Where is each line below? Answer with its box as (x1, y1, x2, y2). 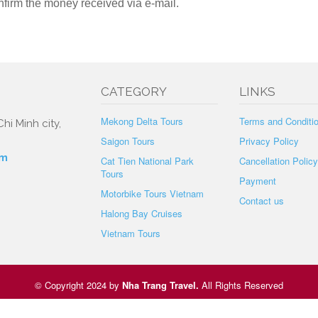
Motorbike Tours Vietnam (100, 187, 204, 200)
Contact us (238, 194, 284, 207)
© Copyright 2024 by (35, 278, 122, 292)
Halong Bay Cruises (100, 207, 182, 220)
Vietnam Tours (100, 226, 160, 240)
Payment (238, 174, 276, 187)
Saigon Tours (100, 134, 155, 148)
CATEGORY (100, 84, 167, 99)
